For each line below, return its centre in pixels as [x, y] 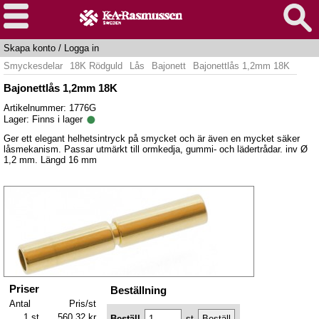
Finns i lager [59, 119]
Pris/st [83, 303]
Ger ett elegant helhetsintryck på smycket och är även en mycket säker [152, 139]
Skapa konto [30, 48]
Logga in [82, 48]
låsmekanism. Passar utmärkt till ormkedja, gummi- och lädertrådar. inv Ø [156, 150]
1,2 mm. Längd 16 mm [50, 160]
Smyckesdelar [33, 66]
